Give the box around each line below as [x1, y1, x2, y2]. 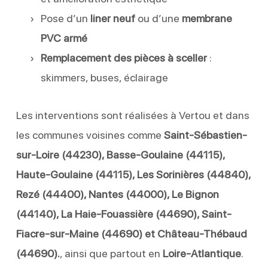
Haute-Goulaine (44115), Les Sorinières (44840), [16, 167, 251, 181]
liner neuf [90, 11, 135, 25]
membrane [181, 11, 232, 25]
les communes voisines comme [16, 128, 164, 141]
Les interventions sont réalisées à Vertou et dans [16, 108, 249, 121]
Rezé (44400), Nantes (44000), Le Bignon [16, 187, 219, 200]
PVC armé [40, 31, 87, 44]
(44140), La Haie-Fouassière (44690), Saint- [16, 207, 232, 220]
